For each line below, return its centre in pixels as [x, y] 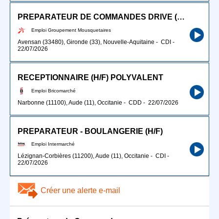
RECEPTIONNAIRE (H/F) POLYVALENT [90, 78]
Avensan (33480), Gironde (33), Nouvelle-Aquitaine [86, 42]
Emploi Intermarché [53, 144]
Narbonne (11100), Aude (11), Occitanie [70, 102]
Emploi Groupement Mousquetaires [71, 30]
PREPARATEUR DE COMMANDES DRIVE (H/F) [181, 17]
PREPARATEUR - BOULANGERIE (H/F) [90, 131]
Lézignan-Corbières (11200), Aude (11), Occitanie [83, 156]
